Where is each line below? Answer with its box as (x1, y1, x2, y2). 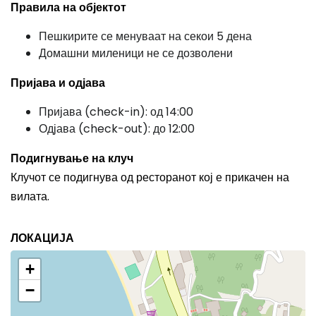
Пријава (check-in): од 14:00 (39, 104, 193, 120)
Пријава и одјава (11, 75, 105, 91)
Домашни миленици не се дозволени (39, 45, 233, 61)
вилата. (11, 188, 49, 205)
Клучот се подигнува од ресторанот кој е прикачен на (11, 169, 289, 186)
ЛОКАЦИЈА (11, 230, 74, 246)
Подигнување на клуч (11, 150, 133, 166)
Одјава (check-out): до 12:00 (39, 121, 195, 137)
